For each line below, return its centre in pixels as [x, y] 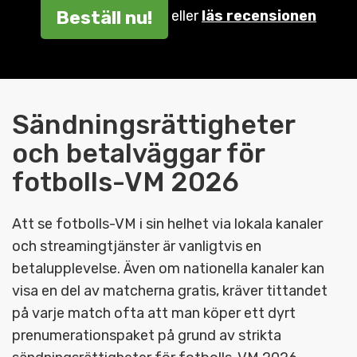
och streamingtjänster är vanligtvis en [137, 247]
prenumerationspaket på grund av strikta [147, 336]
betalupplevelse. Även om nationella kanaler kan [168, 269]
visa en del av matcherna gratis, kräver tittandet [170, 291]
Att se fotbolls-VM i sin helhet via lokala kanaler [167, 224]
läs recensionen [259, 16]
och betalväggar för [138, 154]
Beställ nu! [104, 17]
